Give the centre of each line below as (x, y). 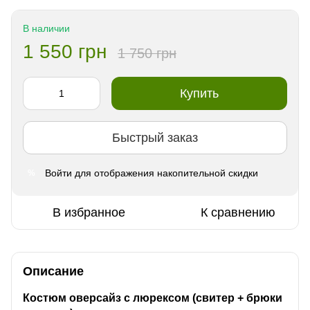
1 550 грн (65, 52)
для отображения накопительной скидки (165, 173)
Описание (53, 272)
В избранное (89, 213)
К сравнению (238, 213)
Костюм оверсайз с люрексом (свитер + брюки (153, 298)
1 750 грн (147, 54)
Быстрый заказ (155, 137)
